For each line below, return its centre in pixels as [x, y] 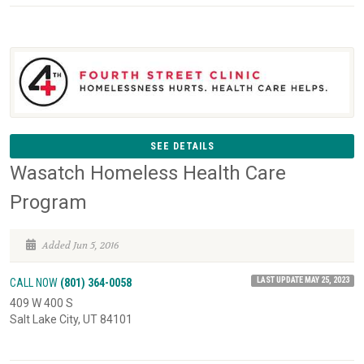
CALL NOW [35, 282]
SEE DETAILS [182, 146]
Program [48, 202]
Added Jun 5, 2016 [79, 245]
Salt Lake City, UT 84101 [71, 319]
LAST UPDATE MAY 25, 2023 [303, 279]
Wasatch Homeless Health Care [148, 173]
